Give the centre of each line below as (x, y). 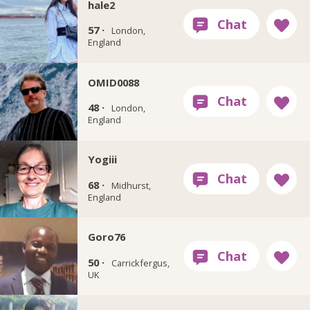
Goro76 (106, 237)
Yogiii (102, 159)
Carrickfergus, (140, 263)
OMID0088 (113, 82)
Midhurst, (131, 185)
